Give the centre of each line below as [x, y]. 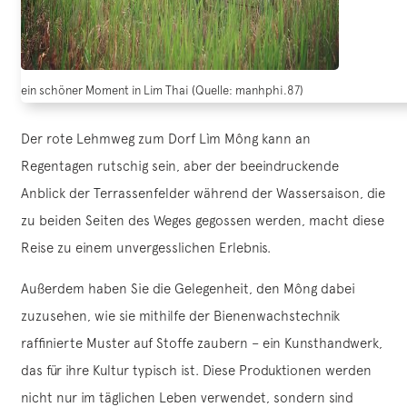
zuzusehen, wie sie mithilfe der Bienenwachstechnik [180, 316]
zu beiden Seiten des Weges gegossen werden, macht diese [203, 221]
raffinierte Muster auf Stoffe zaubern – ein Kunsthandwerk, [202, 343]
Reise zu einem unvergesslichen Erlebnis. [146, 248]
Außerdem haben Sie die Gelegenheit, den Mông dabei [188, 289]
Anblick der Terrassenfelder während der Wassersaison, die [203, 194]
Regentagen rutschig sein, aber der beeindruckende [180, 166]
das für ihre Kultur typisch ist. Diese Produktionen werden [196, 371]
